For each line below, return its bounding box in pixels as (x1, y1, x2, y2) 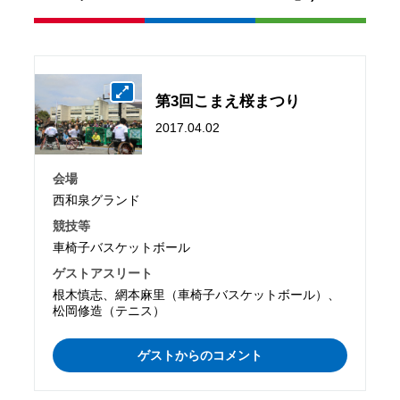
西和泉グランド (53, 192, 141, 207)
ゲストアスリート (53, 265, 154, 280)
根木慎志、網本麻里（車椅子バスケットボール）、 (53, 287, 341, 302)
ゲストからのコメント (137, 348, 262, 363)
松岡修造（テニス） (53, 303, 166, 318)
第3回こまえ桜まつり (155, 93, 301, 110)
